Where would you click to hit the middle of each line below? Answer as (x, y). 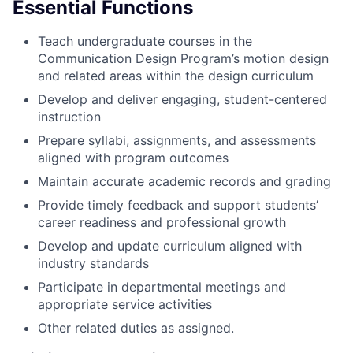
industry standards (93, 264)
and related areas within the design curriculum (176, 76)
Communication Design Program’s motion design (183, 59)
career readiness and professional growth (162, 223)
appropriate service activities (125, 305)
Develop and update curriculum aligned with (170, 246)
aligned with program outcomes (133, 158)
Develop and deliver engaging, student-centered (182, 100)
